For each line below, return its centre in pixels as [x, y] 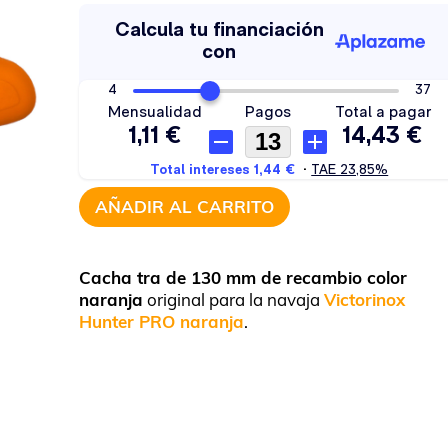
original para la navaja [234, 299]
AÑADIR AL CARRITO [185, 206]
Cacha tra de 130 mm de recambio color [243, 277]
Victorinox [365, 299]
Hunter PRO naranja [162, 321]
